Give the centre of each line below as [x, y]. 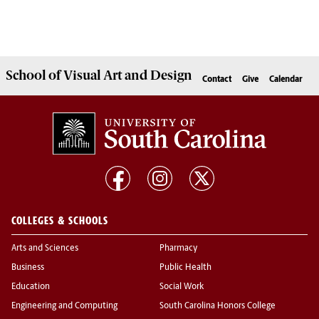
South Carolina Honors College [218, 307]
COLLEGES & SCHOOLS [60, 221]
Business [28, 268]
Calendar [286, 80]
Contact [217, 80]
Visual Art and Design [128, 76]
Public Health [185, 268]
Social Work [182, 287]
